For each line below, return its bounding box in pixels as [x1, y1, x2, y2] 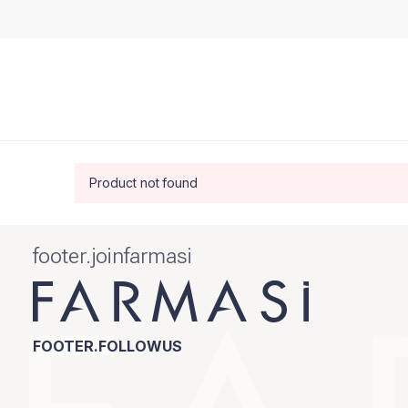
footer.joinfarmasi [33, 243, 192, 269]
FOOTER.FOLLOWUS [33, 337, 182, 355]
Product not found [89, 175, 199, 190]
